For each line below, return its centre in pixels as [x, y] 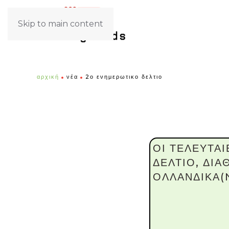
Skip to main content [61, 24]
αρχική [48, 77]
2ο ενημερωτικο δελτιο [124, 77]
